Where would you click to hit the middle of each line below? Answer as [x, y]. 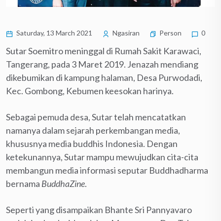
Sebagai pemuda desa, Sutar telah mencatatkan [96, 117]
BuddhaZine [63, 183]
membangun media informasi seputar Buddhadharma [107, 170]
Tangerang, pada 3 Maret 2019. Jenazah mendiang [102, 64]
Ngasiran [125, 33]
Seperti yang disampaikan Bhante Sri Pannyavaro [99, 209]
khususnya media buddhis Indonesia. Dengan [92, 143]
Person [170, 33]
